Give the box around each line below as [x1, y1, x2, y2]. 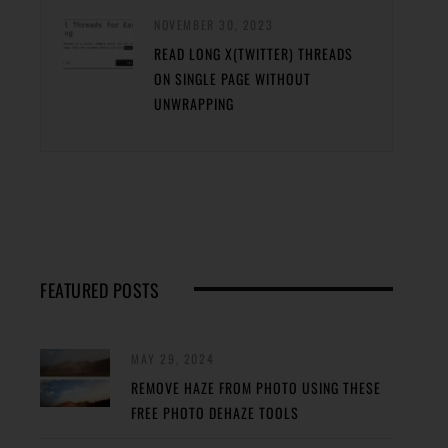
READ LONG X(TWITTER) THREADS [154, 42, 353, 64]
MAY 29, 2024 [131, 349, 215, 367]
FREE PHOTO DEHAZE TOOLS [131, 401, 299, 423]
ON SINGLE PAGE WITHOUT [154, 67, 311, 89]
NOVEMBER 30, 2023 [154, 15, 274, 33]
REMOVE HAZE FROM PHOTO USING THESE [131, 376, 381, 398]
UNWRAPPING [154, 92, 234, 114]
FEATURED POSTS [40, 276, 159, 303]
